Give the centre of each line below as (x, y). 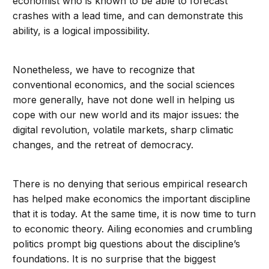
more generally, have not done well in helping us (124, 100)
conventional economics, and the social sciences (124, 85)
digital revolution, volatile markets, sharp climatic (123, 130)
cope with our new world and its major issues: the (126, 115)
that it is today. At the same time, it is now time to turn (134, 214)
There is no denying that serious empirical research (130, 184)
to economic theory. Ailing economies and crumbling (133, 229)
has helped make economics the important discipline (132, 199)
